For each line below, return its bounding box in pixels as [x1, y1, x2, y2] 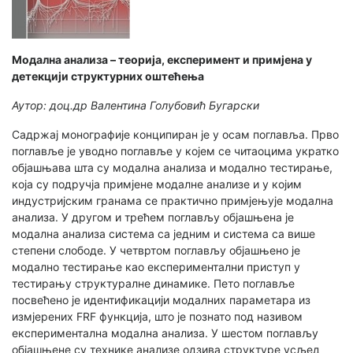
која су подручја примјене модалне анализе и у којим [12, 177, 302, 191]
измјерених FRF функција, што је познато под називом [12, 310, 303, 324]
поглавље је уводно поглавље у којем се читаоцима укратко [12, 144, 339, 158]
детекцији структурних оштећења [12, 69, 204, 84]
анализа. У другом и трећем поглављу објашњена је [12, 210, 294, 225]
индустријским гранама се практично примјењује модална [12, 194, 333, 208]
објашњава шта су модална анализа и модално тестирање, [12, 161, 333, 175]
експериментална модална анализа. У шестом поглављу [12, 326, 318, 340]
